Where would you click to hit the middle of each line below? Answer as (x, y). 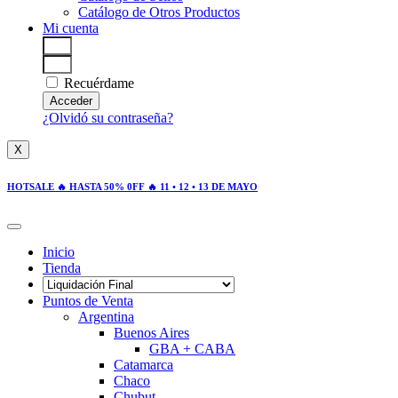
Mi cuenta (71, 28)
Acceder (71, 101)
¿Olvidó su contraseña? (108, 118)
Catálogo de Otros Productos (159, 12)
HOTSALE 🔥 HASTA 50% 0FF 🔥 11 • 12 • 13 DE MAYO (132, 187)
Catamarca (143, 364)
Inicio (59, 251)
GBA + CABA (192, 348)
